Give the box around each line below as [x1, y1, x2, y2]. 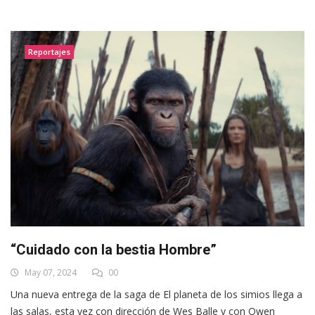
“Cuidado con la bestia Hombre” [11, 240, 217, 258]
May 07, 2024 [22, 266, 77, 278]
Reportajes [28, 46, 70, 57]
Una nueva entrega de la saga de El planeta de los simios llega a [11, 287, 302, 301]
